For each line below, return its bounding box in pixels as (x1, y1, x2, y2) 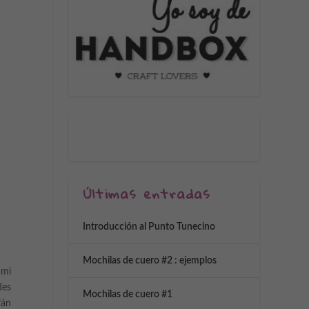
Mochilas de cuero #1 (83, 290, 172, 300)
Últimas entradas (83, 181, 211, 206)
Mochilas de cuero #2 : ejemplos (83, 256, 217, 266)
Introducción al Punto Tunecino (83, 222, 215, 232)
